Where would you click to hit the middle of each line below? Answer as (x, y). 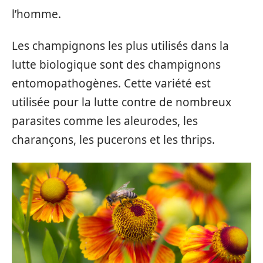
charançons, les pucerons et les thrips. (113, 140)
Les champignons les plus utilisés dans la (120, 46)
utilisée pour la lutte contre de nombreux (122, 102)
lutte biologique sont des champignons (116, 65)
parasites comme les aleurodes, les (105, 121)
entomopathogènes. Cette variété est (111, 83)
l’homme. (36, 14)
